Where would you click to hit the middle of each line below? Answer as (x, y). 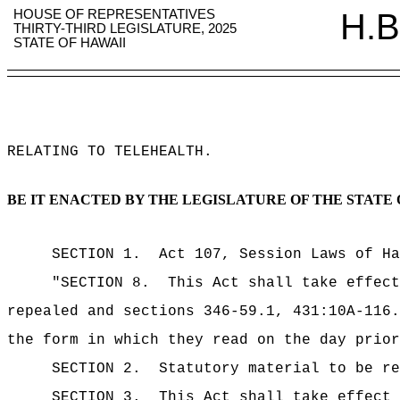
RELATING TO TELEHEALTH (105, 152)
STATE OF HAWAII (70, 43)
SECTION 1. (96, 254)
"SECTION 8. (101, 283)
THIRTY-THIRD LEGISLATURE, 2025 (125, 29)
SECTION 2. (96, 369)
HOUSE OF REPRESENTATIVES (115, 14)
